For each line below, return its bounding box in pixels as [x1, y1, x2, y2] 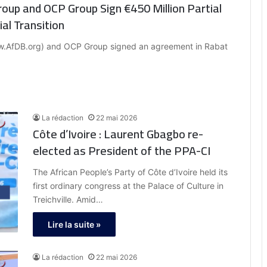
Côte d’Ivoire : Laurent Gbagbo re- [33, 123, 203, 145]
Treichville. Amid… [33, 194, 103, 205]
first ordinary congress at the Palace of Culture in [33, 181, 223, 191]
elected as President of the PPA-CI [33, 139, 210, 162]
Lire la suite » [48, 219, 101, 230]
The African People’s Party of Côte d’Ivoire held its [33, 167, 228, 178]
